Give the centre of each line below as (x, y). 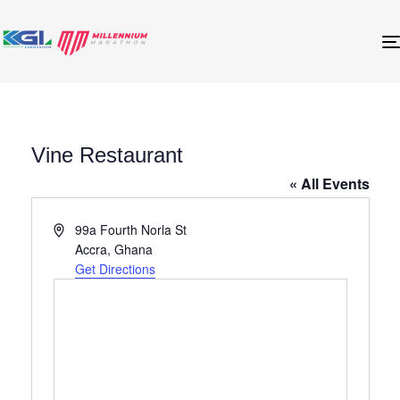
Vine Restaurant (107, 155)
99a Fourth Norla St (131, 230)
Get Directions (116, 269)
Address (75, 229)
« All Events (329, 184)
